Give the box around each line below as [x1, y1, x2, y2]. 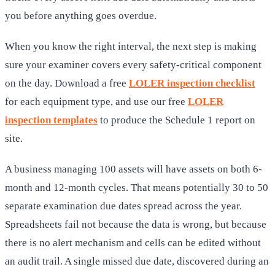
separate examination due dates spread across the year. [5, 199, 242, 212]
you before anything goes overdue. [5, 9, 157, 21]
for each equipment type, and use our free [5, 95, 185, 107]
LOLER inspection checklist [129, 77, 255, 89]
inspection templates [5, 114, 98, 126]
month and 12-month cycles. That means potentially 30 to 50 [5, 181, 268, 193]
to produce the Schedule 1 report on [98, 114, 255, 126]
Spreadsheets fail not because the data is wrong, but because [5, 218, 266, 230]
